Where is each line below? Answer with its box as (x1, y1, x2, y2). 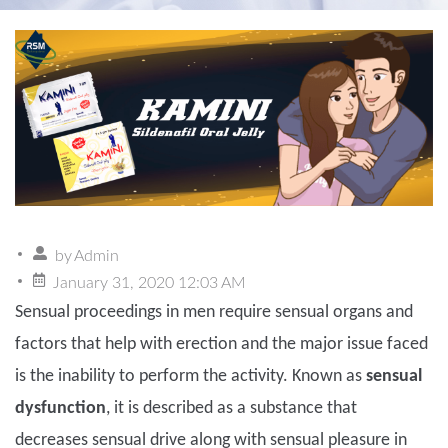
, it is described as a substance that (106, 399, 357, 419)
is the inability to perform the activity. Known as (15, 367, 366, 387)
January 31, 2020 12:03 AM (53, 275, 246, 292)
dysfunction (15, 399, 106, 419)
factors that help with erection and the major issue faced (15, 335, 428, 355)
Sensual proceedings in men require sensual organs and (15, 303, 413, 323)
